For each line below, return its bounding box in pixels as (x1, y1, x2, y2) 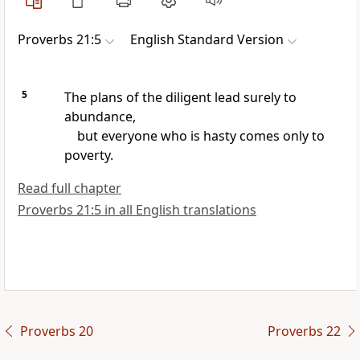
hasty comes (202, 127, 283, 145)
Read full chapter (18, 179, 121, 198)
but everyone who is (76, 127, 203, 145)
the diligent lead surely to (141, 88, 297, 107)
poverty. (63, 146, 113, 165)
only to (282, 127, 325, 145)
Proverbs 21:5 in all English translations (18, 201, 256, 219)
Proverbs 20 (19, 322, 93, 341)
